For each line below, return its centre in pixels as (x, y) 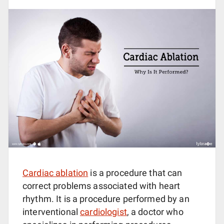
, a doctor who (155, 212)
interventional (51, 212)
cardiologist (103, 212)
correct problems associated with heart (101, 186)
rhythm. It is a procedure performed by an (106, 199)
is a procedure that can (135, 173)
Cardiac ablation (55, 173)
